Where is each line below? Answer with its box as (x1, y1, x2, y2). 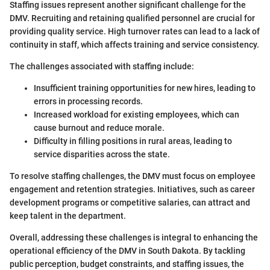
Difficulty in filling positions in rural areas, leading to (34, 136, 232, 146)
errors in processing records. (34, 96, 143, 106)
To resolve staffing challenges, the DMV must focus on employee (10, 171, 256, 181)
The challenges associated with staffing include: (10, 61, 194, 71)
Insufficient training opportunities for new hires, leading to (34, 83, 256, 93)
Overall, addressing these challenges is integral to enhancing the (10, 232, 258, 242)
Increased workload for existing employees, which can (34, 109, 239, 119)
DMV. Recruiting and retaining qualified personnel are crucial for (10, 13, 255, 23)
